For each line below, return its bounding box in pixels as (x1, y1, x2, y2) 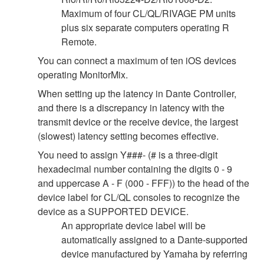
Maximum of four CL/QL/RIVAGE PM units (61, 6, 236, 20)
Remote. (61, 34, 97, 48)
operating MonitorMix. (38, 67, 128, 81)
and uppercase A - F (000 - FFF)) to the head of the (38, 176, 249, 190)
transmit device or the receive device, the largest (38, 114, 238, 128)
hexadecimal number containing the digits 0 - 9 (38, 161, 232, 176)
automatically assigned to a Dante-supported (61, 232, 247, 246)
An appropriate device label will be (61, 218, 206, 232)
